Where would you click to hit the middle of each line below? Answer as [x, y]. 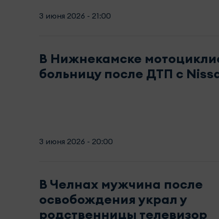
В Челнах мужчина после [121, 184]
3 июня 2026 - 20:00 [76, 141]
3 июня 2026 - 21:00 [75, 15]
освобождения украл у [113, 199]
